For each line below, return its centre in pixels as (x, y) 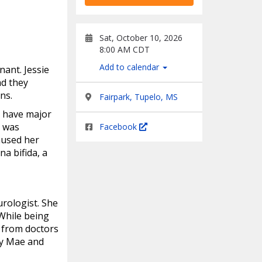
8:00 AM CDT (125, 49)
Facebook (119, 127)
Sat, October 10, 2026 (141, 38)
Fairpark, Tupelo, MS (139, 97)
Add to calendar (130, 67)
